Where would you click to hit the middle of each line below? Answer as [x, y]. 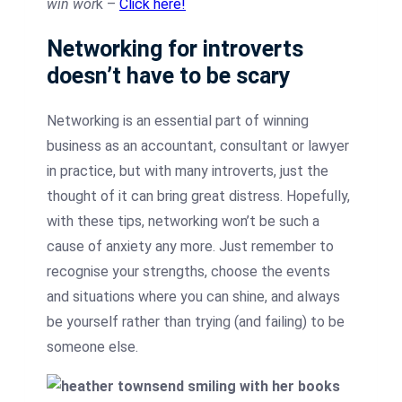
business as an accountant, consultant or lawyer [198, 145]
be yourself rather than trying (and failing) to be [196, 321]
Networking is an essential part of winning [178, 120]
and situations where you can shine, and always [193, 296]
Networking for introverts [175, 48]
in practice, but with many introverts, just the [188, 170]
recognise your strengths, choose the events [188, 271]
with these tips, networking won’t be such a [183, 221]
